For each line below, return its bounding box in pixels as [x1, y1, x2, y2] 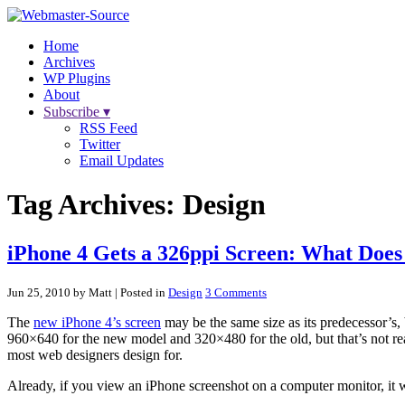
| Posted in [112, 285, 168, 299]
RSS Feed [80, 120, 137, 136]
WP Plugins [43, 71, 110, 86]
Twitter [80, 137, 120, 152]
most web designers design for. [7, 346, 183, 363]
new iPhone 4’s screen [33, 314, 161, 330]
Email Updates [80, 153, 164, 168]
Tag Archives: [7, 188, 183, 221]
